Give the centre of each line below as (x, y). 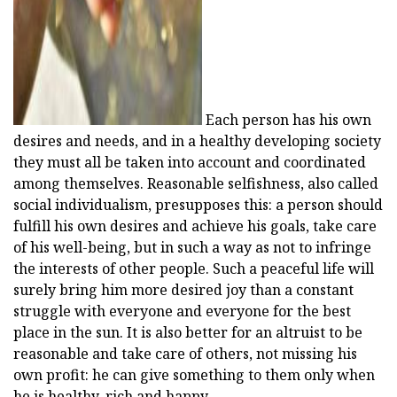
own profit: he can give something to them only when (194, 375)
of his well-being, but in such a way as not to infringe (192, 248)
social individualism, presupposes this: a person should (198, 205)
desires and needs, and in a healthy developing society (197, 141)
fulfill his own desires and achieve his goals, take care (195, 226)
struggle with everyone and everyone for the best (182, 311)
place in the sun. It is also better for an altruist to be (188, 333)
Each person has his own (287, 120)
